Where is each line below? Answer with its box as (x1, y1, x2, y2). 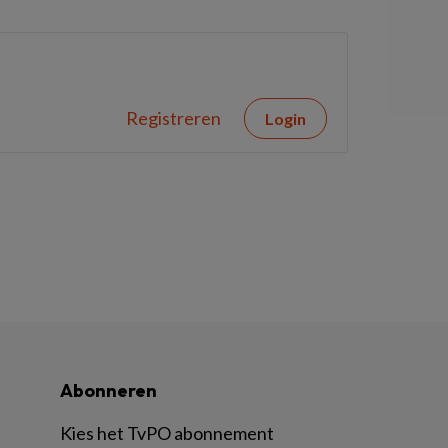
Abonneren (60, 379, 157, 402)
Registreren (126, 107, 221, 129)
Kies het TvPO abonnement (60, 422, 274, 444)
